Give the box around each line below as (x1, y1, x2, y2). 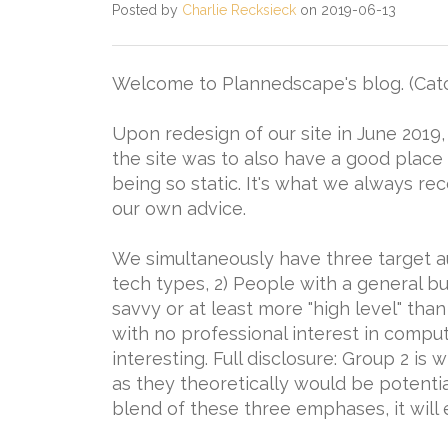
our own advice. (112, 198, 246, 219)
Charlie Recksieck (182, 2, 296, 18)
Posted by (112, 2, 182, 18)
